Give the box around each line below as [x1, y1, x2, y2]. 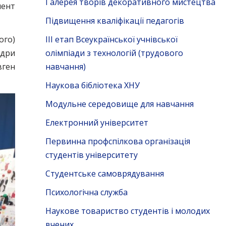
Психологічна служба [45, 187, 128, 198]
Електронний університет [45, 117, 148, 128]
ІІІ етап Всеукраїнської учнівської [45, 34, 178, 45]
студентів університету [45, 149, 138, 160]
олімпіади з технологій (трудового [45, 47, 183, 59]
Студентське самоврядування [45, 168, 164, 179]
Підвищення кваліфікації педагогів [45, 15, 184, 26]
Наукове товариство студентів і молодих [45, 205, 210, 216]
